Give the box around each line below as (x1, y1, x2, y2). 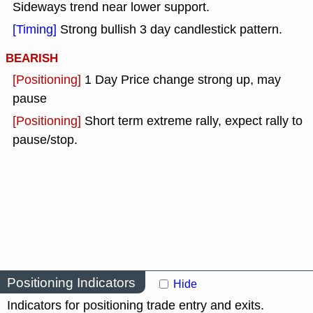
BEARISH (6, 50, 58, 68)
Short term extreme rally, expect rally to (85, 112, 303, 130)
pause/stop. (13, 131, 78, 149)
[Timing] (13, 21, 60, 38)
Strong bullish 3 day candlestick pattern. (60, 21, 282, 38)
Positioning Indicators (7, 273, 136, 291)
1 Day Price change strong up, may (85, 71, 281, 89)
